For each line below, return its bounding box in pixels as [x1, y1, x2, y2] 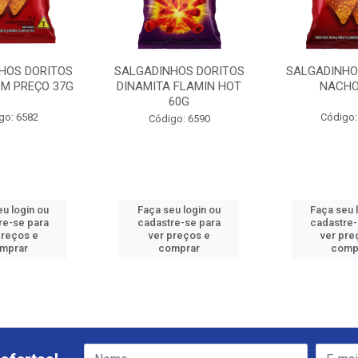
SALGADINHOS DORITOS [113, 64, 245, 78]
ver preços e [148, 229, 210, 241]
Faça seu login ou [137, 204, 221, 216]
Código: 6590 [148, 113, 210, 125]
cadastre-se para [137, 217, 221, 229]
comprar [158, 242, 201, 254]
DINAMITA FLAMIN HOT [117, 79, 242, 93]
